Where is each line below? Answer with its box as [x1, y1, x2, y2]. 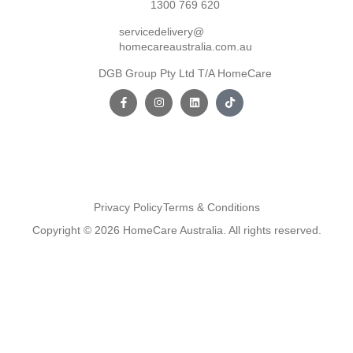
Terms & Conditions [162, 200, 260, 214]
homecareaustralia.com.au [118, 39, 252, 53]
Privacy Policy [93, 200, 162, 214]
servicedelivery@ [118, 24, 204, 38]
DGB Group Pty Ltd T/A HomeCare [98, 66, 273, 80]
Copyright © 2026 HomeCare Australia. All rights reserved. [32, 223, 321, 236]
